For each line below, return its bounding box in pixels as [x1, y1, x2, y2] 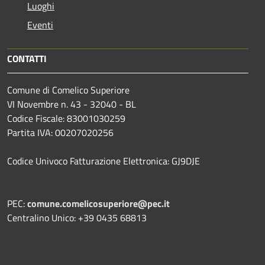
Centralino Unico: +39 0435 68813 [7, 210, 147, 225]
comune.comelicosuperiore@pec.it [27, 196, 170, 211]
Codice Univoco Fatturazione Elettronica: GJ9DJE [7, 153, 200, 168]
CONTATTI [7, 51, 47, 66]
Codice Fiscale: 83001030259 [7, 111, 125, 125]
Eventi [27, 17, 53, 32]
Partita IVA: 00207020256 [7, 125, 114, 140]
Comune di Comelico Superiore [7, 82, 130, 97]
